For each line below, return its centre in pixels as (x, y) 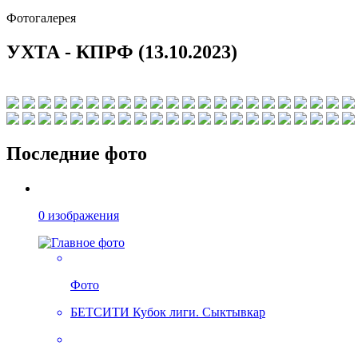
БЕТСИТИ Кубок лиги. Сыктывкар (168, 312)
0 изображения (79, 216)
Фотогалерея (41, 18)
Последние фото (77, 154)
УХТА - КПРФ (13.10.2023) (122, 52)
